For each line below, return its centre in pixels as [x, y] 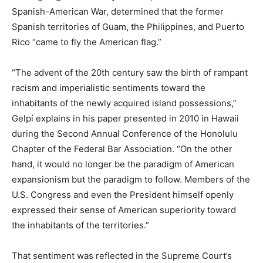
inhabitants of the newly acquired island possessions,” [124, 103]
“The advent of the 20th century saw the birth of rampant [130, 72]
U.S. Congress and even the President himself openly [123, 194]
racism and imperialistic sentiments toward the [109, 87]
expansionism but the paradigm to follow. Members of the [131, 179]
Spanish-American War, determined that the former [118, 11]
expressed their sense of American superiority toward [124, 210]
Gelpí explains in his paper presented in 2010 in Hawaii [125, 118]
